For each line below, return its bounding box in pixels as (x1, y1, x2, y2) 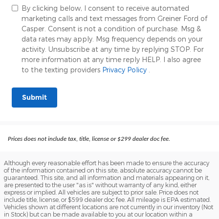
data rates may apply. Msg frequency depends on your (22, 34, 203, 43)
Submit (22, 92, 47, 102)
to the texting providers (22, 65, 102, 74)
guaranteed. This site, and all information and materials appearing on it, (4, 174, 209, 181)
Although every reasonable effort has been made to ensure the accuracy (4, 159, 209, 167)
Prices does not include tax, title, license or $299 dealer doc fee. (8, 136, 170, 143)
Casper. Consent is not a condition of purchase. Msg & (22, 24, 201, 33)
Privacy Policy (102, 65, 149, 74)
